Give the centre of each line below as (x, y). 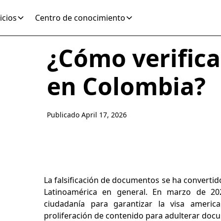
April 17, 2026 (104, 115)
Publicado (63, 115)
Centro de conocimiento (80, 18)
